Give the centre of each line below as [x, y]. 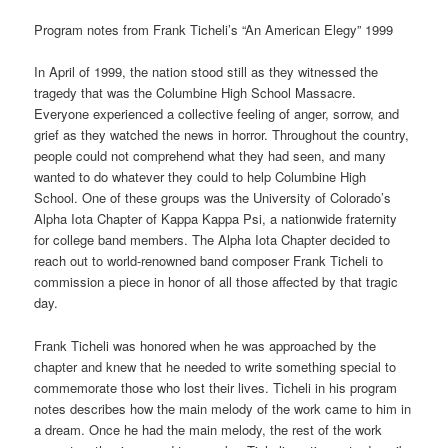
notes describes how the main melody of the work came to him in [223, 408]
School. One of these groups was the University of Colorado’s [213, 198]
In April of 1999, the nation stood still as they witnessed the [206, 72]
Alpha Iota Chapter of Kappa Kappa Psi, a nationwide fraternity [216, 219]
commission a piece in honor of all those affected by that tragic [216, 282]
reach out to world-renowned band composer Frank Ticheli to [209, 261]
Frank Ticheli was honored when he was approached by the [205, 345]
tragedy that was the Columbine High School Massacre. [195, 93]
